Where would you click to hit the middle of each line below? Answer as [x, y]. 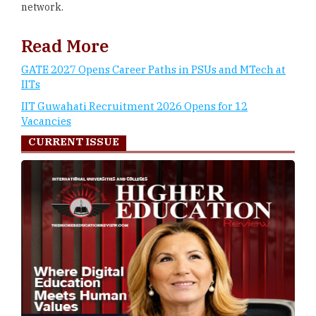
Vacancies [46, 121]
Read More [65, 46]
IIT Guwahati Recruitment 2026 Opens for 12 [134, 106]
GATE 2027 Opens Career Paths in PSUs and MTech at [153, 69]
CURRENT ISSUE [74, 141]
